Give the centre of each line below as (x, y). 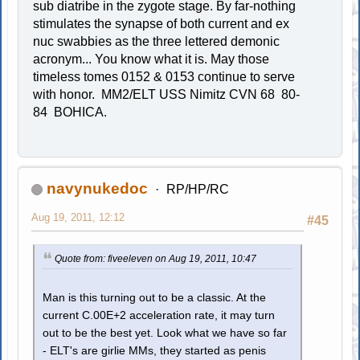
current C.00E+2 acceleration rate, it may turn (159, 315)
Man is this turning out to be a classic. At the (155, 297)
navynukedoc (98, 189)
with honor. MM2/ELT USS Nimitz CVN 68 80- (167, 95)
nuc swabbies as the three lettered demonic (157, 42)
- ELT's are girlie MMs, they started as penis (155, 350)
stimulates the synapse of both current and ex (162, 24)
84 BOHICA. (70, 112)
